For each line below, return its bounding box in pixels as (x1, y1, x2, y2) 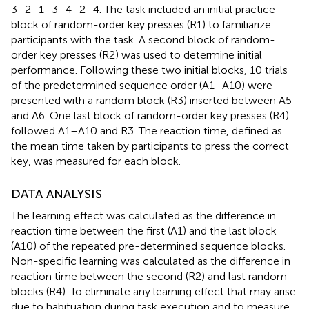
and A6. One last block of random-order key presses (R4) (11, 108, 289, 122)
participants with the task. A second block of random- (11, 32, 275, 46)
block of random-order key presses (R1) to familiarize (11, 17, 271, 31)
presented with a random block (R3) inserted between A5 (11, 93, 292, 107)
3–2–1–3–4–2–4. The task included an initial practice (11, 2, 275, 16)
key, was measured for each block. (11, 154, 181, 168)
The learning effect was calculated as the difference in (11, 208, 276, 222)
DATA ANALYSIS (11, 186, 102, 201)
